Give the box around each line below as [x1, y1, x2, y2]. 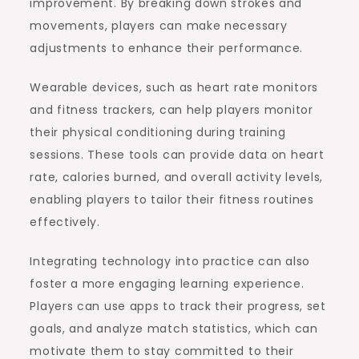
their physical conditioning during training [30, 123, 286, 140]
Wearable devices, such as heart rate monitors [30, 79, 318, 95]
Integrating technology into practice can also [30, 252, 310, 269]
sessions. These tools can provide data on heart [30, 146, 325, 163]
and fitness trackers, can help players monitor [30, 101, 313, 118]
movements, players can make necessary [30, 17, 288, 34]
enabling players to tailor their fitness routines [30, 191, 314, 208]
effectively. [30, 213, 100, 230]
